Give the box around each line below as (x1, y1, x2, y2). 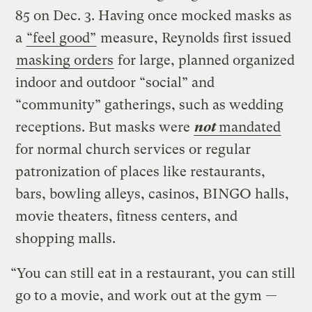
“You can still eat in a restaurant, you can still (10, 265, 296, 282)
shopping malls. (15, 231, 116, 247)
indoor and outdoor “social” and (15, 75, 215, 91)
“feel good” (26, 30, 97, 47)
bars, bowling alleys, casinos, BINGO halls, (15, 186, 290, 203)
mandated (219, 119, 281, 136)
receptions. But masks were (15, 119, 194, 136)
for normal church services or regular (15, 141, 251, 158)
